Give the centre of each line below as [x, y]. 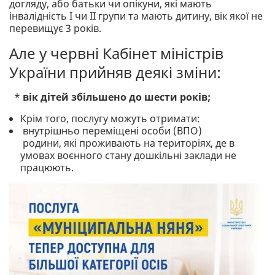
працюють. [47, 168]
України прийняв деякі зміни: [115, 72]
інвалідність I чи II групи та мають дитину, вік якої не [136, 16]
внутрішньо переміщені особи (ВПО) [111, 131]
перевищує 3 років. [55, 29]
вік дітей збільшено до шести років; [117, 97]
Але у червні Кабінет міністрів [116, 53]
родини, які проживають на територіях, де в [128, 143]
